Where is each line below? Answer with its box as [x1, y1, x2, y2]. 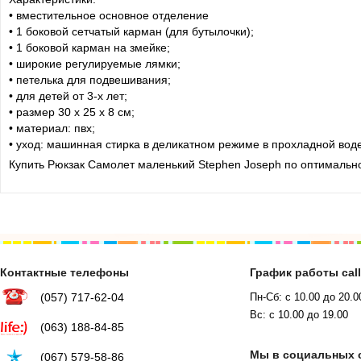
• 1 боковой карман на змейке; [9, 40, 170, 54]
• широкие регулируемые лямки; [9, 56, 180, 70]
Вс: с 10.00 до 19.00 [250, 308, 348, 321]
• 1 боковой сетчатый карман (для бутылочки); [9, 24, 254, 38]
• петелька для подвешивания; [9, 73, 171, 86]
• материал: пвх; [9, 121, 95, 135]
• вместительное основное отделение [9, 8, 209, 22]
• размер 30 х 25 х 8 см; [9, 105, 135, 118]
